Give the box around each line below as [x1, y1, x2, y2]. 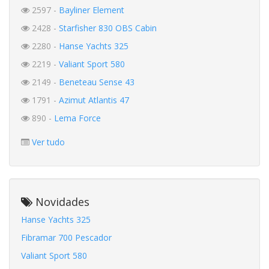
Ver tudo [32, 136, 65, 148]
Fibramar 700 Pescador [21, 232, 112, 244]
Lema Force [54, 112, 101, 124]
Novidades [32, 195, 89, 210]
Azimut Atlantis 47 [59, 94, 129, 106]
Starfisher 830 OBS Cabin [59, 22, 157, 34]
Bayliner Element [59, 4, 124, 16]
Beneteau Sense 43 [59, 76, 134, 88]
